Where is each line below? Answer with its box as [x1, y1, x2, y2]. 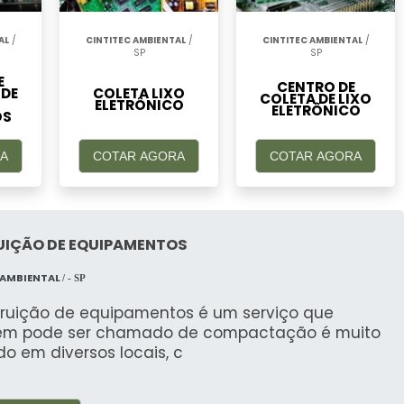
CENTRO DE [276, 78, 355, 97]
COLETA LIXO [93, 83, 185, 103]
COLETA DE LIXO [260, 89, 372, 109]
